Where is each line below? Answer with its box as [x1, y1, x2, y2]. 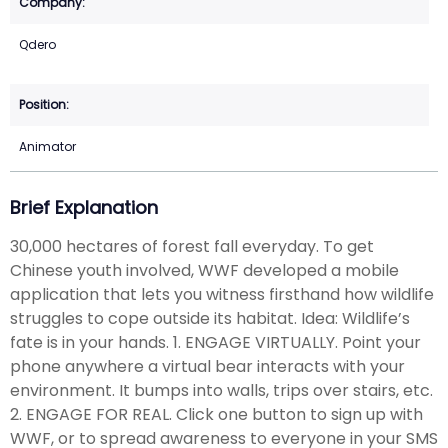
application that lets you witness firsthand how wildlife [10, 282, 434, 306]
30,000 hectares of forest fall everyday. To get [10, 234, 374, 258]
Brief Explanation [10, 195, 158, 221]
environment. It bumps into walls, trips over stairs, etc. [10, 378, 433, 402]
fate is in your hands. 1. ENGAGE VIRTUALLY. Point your [10, 330, 421, 354]
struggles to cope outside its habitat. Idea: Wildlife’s [10, 306, 410, 330]
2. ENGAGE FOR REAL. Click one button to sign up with [10, 402, 423, 426]
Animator [19, 138, 76, 156]
